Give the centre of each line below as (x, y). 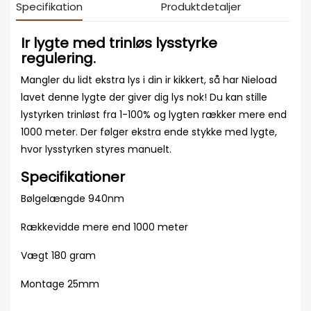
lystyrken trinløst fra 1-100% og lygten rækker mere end (154, 115)
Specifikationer (73, 177)
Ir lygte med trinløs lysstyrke (119, 43)
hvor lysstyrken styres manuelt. (96, 149)
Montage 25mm (60, 284)
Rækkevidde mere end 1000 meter (104, 227)
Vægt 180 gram (58, 255)
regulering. (58, 58)
